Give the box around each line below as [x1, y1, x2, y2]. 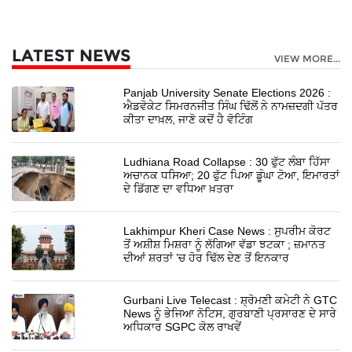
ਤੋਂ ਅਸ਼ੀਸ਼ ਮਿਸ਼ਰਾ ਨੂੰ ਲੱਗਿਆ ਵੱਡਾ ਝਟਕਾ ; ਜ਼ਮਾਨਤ [123, 238, 326, 251]
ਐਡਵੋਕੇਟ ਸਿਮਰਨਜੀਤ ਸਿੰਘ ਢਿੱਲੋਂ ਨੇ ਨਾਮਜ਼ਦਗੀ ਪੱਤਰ [123, 100, 339, 113]
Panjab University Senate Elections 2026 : [123, 86, 332, 100]
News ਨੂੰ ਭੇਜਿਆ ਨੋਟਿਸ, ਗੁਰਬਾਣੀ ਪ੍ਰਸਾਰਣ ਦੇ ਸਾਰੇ [123, 307, 337, 321]
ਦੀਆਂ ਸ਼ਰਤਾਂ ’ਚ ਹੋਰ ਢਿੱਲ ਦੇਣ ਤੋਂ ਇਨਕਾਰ [123, 251, 290, 265]
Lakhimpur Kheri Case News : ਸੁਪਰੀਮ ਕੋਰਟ [123, 225, 332, 238]
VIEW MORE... [274, 53, 340, 65]
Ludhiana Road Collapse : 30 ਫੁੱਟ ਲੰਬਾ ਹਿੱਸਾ [123, 156, 331, 169]
